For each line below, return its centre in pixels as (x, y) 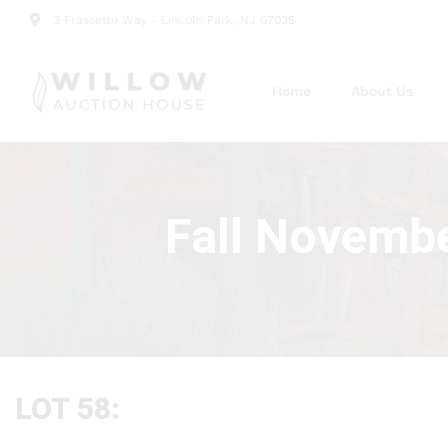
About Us (381, 91)
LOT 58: (67, 408)
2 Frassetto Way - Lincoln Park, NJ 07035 (173, 20)
